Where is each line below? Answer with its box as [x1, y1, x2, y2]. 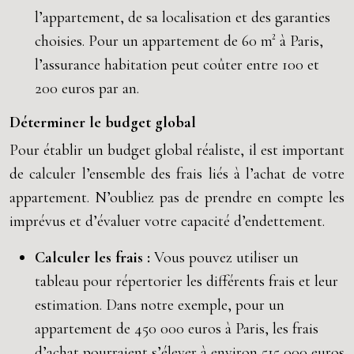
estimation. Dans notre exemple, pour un [35, 296, 284, 314]
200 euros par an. [35, 79, 139, 98]
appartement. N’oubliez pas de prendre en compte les [9, 188, 345, 207]
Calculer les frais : [35, 248, 154, 267]
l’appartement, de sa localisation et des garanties [35, 8, 330, 27]
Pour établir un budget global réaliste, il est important [9, 141, 345, 160]
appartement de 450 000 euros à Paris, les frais [35, 319, 318, 338]
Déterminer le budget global [9, 113, 196, 132]
